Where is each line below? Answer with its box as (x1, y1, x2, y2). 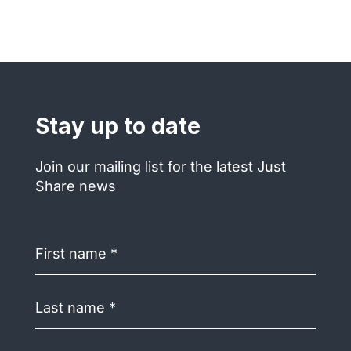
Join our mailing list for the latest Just (34, 157, 286, 175)
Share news (34, 177, 116, 194)
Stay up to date (34, 112, 201, 139)
